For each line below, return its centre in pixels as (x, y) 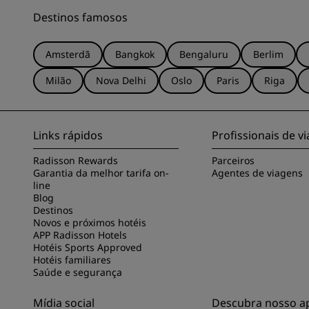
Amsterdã (68, 54)
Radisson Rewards (76, 160)
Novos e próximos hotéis (90, 222)
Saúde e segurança (78, 272)
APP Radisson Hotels (80, 235)
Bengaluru (204, 54)
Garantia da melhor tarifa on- (101, 172)
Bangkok (135, 54)
